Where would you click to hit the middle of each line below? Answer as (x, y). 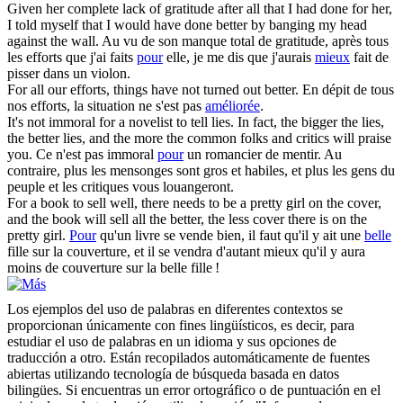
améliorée (233, 106)
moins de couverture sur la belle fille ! (113, 268)
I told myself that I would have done (112, 25)
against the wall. (53, 41)
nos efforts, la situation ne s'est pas (106, 106)
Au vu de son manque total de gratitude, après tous (245, 41)
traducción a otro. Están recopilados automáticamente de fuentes (188, 358)
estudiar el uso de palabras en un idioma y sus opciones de (172, 342)
